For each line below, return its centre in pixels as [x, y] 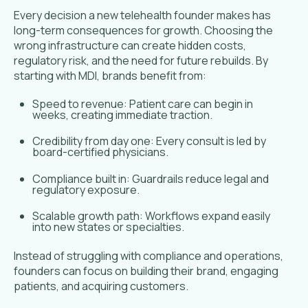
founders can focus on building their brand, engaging [146, 271]
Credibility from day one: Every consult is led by [150, 141]
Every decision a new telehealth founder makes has [142, 15]
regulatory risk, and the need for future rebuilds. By [141, 60]
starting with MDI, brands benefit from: [110, 75]
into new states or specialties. [109, 227]
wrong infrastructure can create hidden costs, [130, 45]
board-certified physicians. [101, 152]
